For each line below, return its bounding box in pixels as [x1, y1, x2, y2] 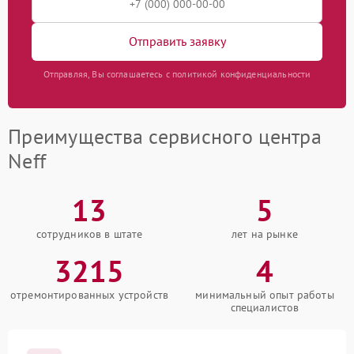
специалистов [230, 299, 299, 314]
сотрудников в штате [36, 226, 143, 241]
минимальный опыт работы [195, 287, 334, 302]
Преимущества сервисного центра [8, 122, 322, 149]
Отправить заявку [128, 33, 226, 50]
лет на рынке [232, 226, 298, 241]
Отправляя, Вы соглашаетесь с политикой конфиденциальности [43, 67, 311, 80]
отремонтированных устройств [9, 287, 169, 302]
